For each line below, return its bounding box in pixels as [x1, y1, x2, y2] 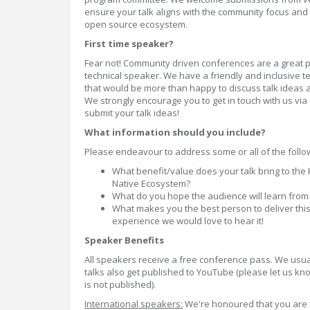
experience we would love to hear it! [112, 215, 264, 227]
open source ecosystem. [84, 18, 188, 30]
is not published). [84, 278, 156, 291]
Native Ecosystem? [112, 177, 190, 190]
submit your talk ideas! [84, 107, 179, 119]
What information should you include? [84, 126, 266, 138]
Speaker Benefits [84, 234, 164, 246]
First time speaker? [84, 37, 174, 50]
